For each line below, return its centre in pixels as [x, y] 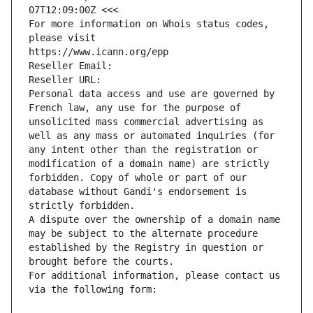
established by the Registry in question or [146, 248]
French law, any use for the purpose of [135, 108]
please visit [62, 38]
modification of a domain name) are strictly [149, 164]
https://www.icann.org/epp [99, 52]
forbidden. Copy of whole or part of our [138, 178]
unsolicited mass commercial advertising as [146, 122]
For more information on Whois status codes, [149, 24]
